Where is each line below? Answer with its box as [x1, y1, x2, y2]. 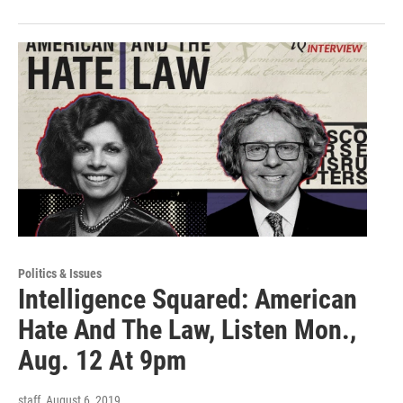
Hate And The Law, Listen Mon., [18, 314, 356, 346]
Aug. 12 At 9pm [18, 345, 186, 377]
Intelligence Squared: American [18, 283, 357, 316]
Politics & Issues [18, 266, 102, 282]
